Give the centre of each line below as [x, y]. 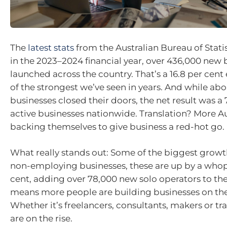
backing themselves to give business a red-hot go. [117, 126]
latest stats [51, 47]
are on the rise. [41, 219]
